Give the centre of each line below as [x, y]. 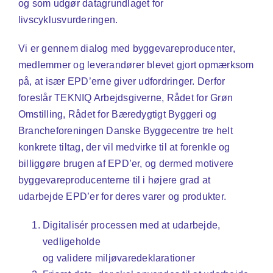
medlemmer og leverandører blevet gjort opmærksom [136, 65]
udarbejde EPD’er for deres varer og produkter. [122, 196]
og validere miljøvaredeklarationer [119, 258]
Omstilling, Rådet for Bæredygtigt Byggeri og [118, 114]
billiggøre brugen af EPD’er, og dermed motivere [126, 163]
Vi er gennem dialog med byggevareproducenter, [127, 48]
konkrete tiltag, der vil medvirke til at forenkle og [124, 147]
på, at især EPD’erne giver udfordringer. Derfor [122, 81]
